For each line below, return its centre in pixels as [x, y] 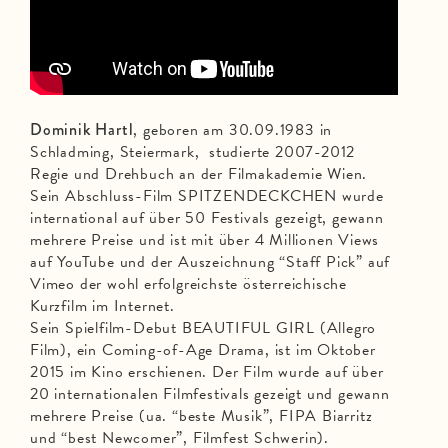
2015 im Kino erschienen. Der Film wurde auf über [207, 372]
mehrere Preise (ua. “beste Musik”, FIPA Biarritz [201, 416]
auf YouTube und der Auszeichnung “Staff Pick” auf [210, 262]
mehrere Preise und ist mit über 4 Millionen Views [205, 240]
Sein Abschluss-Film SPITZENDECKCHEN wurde [207, 196]
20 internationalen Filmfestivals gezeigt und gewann [210, 394]
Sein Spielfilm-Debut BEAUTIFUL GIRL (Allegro [203, 328]
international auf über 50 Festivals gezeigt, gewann [207, 218]
